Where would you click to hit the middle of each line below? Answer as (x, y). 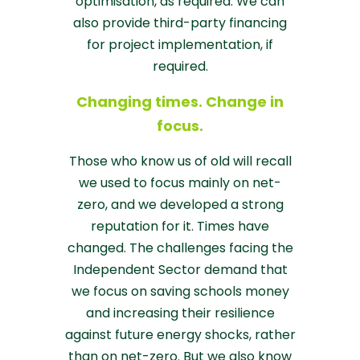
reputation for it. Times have (180, 226)
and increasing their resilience (180, 313)
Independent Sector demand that (180, 269)
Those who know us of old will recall (180, 161)
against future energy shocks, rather (180, 334)
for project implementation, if (180, 45)
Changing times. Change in (180, 101)
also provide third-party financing (180, 23)
